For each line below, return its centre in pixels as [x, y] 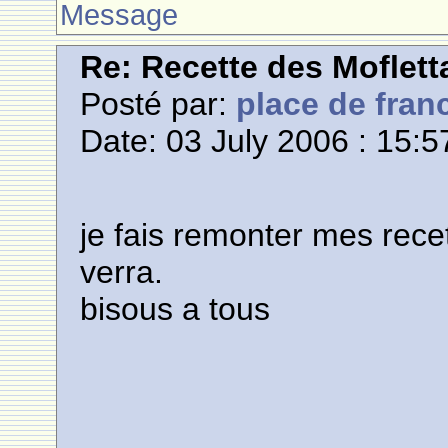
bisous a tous [175, 309]
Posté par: [158, 104]
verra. [122, 272]
